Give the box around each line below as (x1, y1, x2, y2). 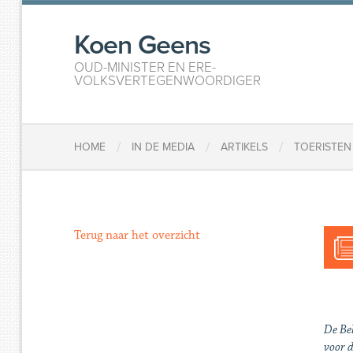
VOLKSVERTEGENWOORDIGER (74, 72, 262, 89)
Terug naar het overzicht (74, 228, 201, 243)
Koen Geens (74, 29, 211, 61)
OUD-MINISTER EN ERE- (74, 59, 217, 76)
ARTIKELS (221, 140, 269, 154)
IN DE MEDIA (132, 140, 195, 154)
